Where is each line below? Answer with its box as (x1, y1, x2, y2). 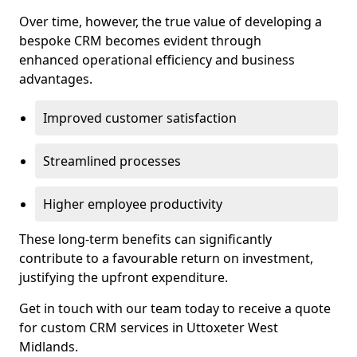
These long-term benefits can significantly (19, 230, 272, 248)
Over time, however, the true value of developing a (19, 13, 322, 30)
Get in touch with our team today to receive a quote (19, 300, 331, 317)
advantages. (19, 70, 92, 88)
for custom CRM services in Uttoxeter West (19, 319, 278, 336)
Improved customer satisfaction (43, 109, 237, 127)
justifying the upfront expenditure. (19, 269, 228, 286)
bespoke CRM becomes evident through (19, 32, 261, 49)
